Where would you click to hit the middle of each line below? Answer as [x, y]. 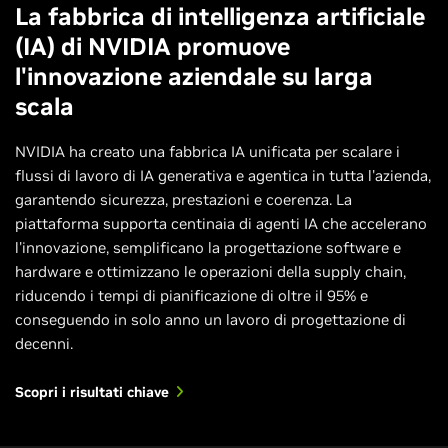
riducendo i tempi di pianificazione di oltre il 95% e [191, 295]
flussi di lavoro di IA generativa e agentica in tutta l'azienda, [223, 175]
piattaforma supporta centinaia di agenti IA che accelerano [221, 223]
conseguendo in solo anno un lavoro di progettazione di [210, 319]
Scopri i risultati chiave [92, 391]
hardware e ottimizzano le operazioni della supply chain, [210, 271]
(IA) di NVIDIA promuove [152, 46]
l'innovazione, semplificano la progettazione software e [208, 247]
